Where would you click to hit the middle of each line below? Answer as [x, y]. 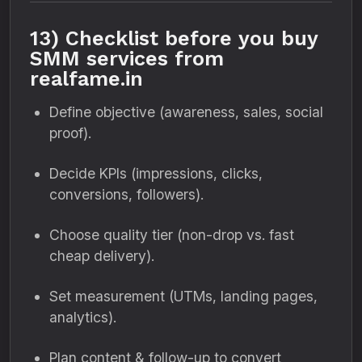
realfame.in [86, 79]
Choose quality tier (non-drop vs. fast [172, 235]
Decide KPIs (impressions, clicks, [156, 173]
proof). [70, 133]
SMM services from [127, 59]
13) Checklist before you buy [174, 38]
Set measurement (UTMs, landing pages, [183, 296]
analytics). [83, 317]
